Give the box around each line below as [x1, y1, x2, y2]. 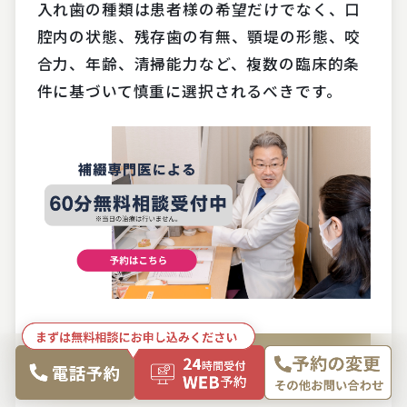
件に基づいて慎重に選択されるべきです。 [36, 80, 342, 103]
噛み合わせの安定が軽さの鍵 [50, 343, 298, 369]
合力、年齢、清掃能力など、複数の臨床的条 [36, 53, 361, 75]
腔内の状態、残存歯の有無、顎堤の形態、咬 [36, 25, 362, 48]
